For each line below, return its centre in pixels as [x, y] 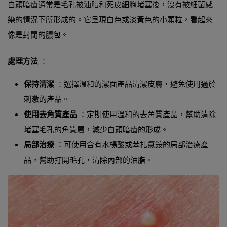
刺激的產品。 [47, 99]
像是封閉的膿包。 [38, 35]
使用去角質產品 [50, 114]
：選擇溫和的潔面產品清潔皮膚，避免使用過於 [135, 84]
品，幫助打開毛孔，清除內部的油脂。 [88, 160]
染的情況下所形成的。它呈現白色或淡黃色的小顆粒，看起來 [110, 20]
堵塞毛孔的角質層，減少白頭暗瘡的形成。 [96, 129]
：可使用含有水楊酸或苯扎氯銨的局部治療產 [131, 145]
